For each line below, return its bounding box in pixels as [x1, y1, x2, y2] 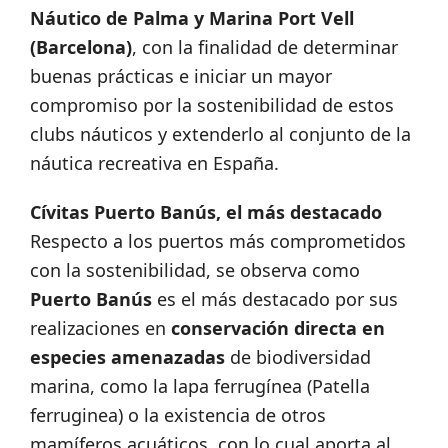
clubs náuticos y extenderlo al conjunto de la [30, 121, 411, 146]
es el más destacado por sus [152, 286, 398, 311]
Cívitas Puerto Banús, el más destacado [30, 199, 382, 224]
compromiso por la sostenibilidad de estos [30, 92, 394, 117]
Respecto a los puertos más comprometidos [30, 228, 406, 253]
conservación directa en [171, 315, 385, 340]
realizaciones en [30, 315, 171, 340]
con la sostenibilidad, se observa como [30, 257, 360, 282]
